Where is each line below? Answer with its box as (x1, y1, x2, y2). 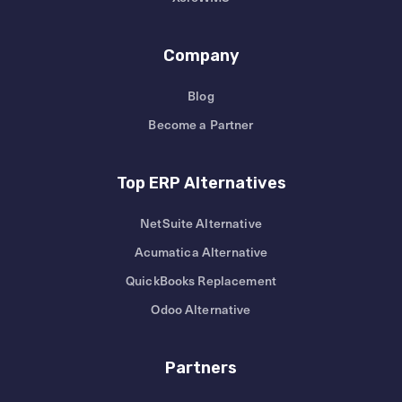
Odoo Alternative (151, 300, 251, 319)
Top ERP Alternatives (116, 173, 286, 194)
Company (162, 46, 240, 66)
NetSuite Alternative (140, 214, 262, 233)
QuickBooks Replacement (125, 271, 277, 291)
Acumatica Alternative (134, 242, 268, 262)
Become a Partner (148, 115, 254, 135)
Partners (165, 358, 237, 379)
